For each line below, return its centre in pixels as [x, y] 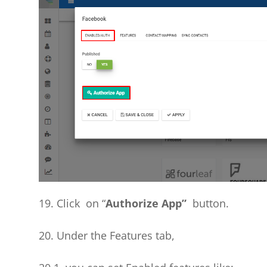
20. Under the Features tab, [106, 235]
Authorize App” [147, 203]
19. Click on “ [72, 203]
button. [209, 203]
